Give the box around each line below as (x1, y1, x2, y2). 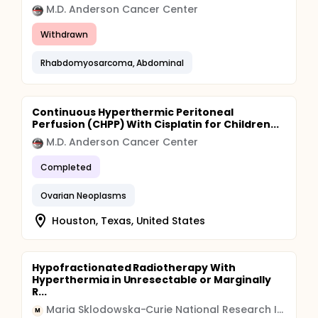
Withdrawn (40, 28, 88, 40)
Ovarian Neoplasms (40, 189, 126, 202)
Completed (40, 160, 92, 173)
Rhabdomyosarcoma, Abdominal (40, 56, 185, 69)
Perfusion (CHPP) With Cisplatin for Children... (32, 117, 279, 131)
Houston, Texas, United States (52, 213, 206, 228)
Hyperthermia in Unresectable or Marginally (32, 273, 271, 287)
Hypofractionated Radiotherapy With (32, 261, 236, 275)
